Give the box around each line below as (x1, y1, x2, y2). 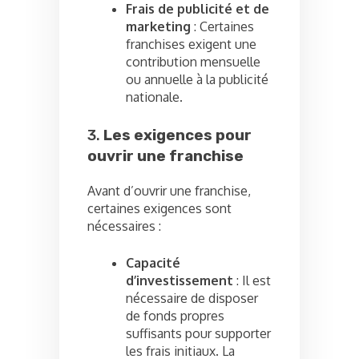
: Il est (233, 272, 271, 288)
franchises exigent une (126, 36, 256, 53)
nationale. (126, 89, 183, 106)
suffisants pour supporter (126, 325, 271, 341)
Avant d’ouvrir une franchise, (87, 182, 251, 199)
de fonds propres (126, 307, 224, 324)
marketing (126, 18, 191, 35)
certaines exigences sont (87, 200, 232, 216)
